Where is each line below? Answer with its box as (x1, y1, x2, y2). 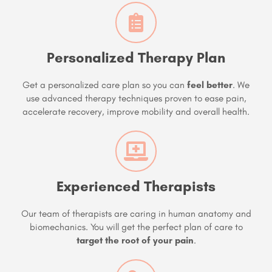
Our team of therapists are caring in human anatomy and (21, 208, 251, 220)
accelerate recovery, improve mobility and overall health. (22, 106, 250, 118)
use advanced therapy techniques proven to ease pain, (25, 92, 246, 104)
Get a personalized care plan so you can (22, 79, 187, 91)
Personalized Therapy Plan (47, 49, 225, 67)
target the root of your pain (76, 234, 194, 246)
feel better (187, 79, 233, 91)
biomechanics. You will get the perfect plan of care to (29, 221, 243, 233)
